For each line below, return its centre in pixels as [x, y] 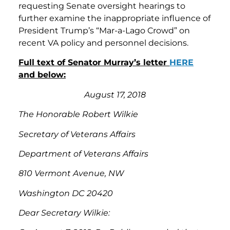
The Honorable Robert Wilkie [78, 114]
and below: [42, 75]
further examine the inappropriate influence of [114, 18]
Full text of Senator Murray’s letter [94, 63]
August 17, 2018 [115, 94]
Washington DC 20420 [66, 193]
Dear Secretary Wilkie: [64, 213]
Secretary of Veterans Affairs [77, 134]
